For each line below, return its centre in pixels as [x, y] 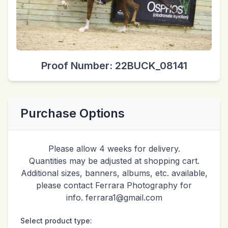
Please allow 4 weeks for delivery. [114, 148]
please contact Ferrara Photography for [114, 185]
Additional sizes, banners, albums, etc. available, [114, 173]
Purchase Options [73, 113]
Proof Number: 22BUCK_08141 [114, 65]
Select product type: [56, 220]
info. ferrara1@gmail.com [114, 197]
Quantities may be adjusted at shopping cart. [114, 161]
